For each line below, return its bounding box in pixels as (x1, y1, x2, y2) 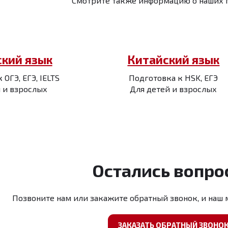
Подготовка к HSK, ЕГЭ (129, 73, 218, 82)
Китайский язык (127, 52, 220, 67)
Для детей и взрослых (130, 84, 217, 94)
